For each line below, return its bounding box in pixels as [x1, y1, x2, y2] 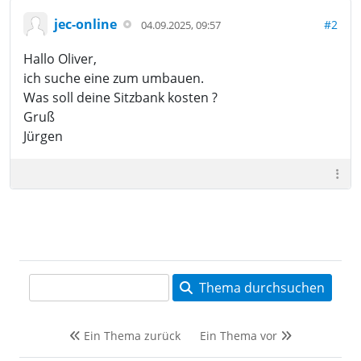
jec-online [54, 15, 117, 33]
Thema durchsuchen [193, 279, 325, 297]
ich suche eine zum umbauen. [23, 69, 204, 87]
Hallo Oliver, [23, 50, 97, 68]
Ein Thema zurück [81, 328, 180, 343]
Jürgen [23, 127, 63, 145]
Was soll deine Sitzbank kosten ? [23, 89, 218, 106]
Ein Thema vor [200, 328, 280, 343]
